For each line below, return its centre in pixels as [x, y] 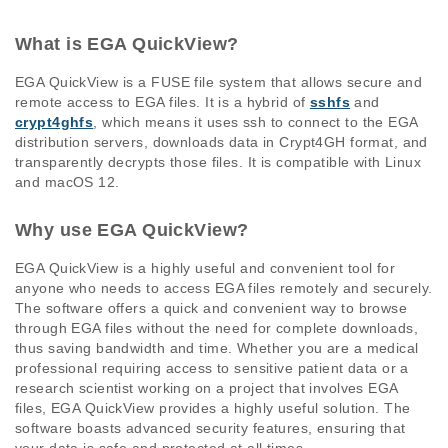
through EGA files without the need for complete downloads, [217, 328]
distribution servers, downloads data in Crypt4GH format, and [221, 142]
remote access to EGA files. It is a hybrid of [162, 102]
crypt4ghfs [54, 122]
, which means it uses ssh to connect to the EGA [255, 122]
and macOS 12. [67, 182]
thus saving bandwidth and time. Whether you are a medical [217, 348]
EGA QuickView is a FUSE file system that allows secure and [219, 82]
